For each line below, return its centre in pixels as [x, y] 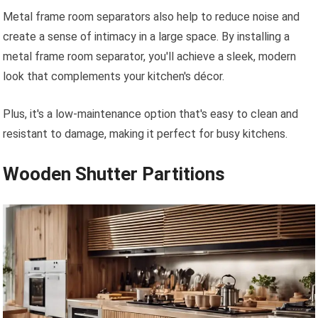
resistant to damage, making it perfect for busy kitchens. [146, 133]
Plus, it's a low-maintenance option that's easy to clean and [151, 114]
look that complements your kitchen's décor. [114, 76]
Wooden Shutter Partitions [114, 174]
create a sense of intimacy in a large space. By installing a [147, 36]
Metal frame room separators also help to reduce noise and [152, 16]
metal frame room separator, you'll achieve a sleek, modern [150, 56]
